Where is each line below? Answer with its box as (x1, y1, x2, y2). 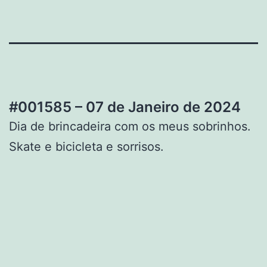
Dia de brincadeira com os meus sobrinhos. (9, 119, 251, 133)
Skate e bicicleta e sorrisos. (9, 139, 164, 154)
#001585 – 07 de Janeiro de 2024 (9, 98, 241, 116)
